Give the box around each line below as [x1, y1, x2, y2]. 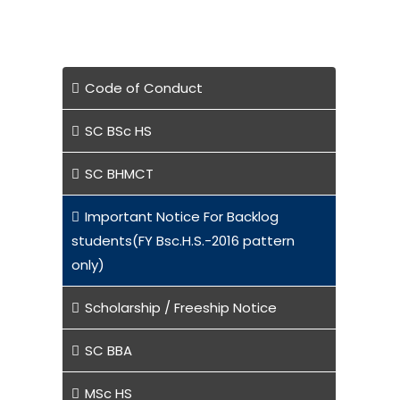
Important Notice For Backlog [84, 206, 279, 226]
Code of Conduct [84, 78, 203, 97]
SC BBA [84, 340, 132, 360]
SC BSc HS [84, 121, 152, 140]
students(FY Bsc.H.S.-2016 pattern [71, 230, 295, 250]
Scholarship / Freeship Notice [84, 297, 277, 317]
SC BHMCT [84, 163, 154, 183]
